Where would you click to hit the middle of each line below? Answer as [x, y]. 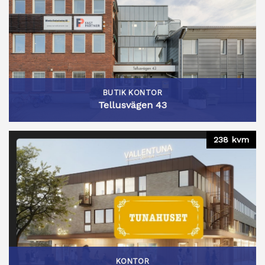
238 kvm [231, 140]
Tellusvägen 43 [132, 105]
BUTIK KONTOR [132, 93]
